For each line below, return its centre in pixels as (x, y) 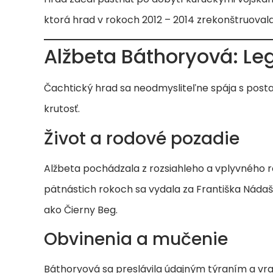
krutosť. (62, 109)
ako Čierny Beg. (81, 210)
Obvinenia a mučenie (136, 239)
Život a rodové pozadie (142, 138)
